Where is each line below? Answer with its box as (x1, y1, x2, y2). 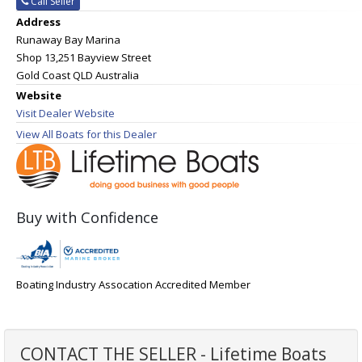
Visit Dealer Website (16, 106, 115, 121)
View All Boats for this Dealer (16, 127, 157, 142)
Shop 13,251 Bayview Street (16, 50, 151, 65)
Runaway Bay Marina (16, 32, 120, 48)
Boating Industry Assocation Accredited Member (16, 277, 250, 293)
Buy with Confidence (16, 208, 158, 228)
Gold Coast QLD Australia (16, 68, 139, 83)
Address (16, 15, 61, 30)
